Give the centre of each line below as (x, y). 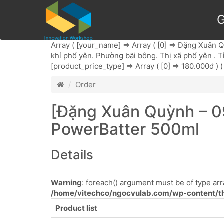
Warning (66, 183)
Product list (76, 208)
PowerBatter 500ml (125, 129)
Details (72, 155)
